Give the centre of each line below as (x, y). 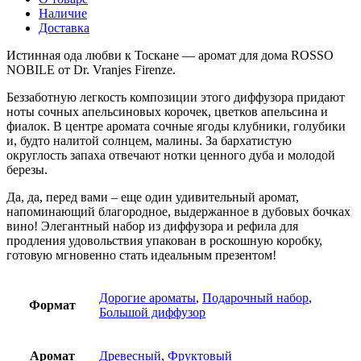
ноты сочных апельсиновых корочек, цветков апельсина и (167, 111)
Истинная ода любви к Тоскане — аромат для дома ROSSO (170, 55)
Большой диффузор (152, 312)
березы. (30, 169)
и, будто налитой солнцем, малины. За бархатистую (149, 140)
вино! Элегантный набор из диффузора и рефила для (152, 226)
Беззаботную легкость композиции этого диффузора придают (176, 97)
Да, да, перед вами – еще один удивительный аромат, (153, 197)
